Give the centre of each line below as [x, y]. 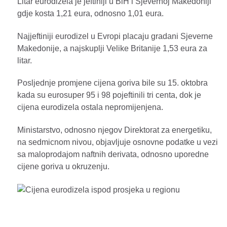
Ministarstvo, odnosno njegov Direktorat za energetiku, [115, 130]
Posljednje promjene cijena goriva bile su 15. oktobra [112, 83]
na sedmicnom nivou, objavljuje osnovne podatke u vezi [118, 142]
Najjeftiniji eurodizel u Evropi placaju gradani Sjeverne [115, 36]
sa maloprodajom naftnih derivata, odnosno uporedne [113, 155]
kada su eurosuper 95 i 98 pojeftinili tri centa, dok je [109, 95]
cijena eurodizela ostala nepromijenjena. [90, 107]
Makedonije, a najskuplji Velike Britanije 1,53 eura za [112, 48]
